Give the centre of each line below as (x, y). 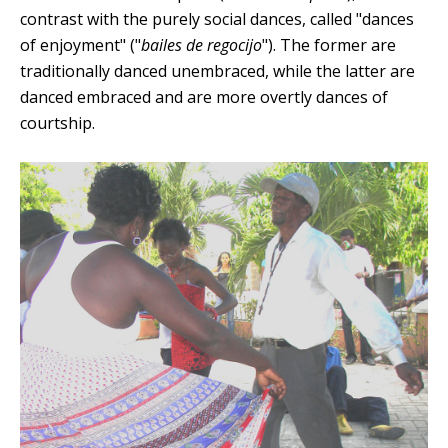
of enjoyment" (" (80, 44)
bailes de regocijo (201, 44)
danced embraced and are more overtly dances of (204, 96)
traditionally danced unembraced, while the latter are (217, 70)
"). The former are (329, 44)
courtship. (57, 122)
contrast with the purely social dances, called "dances (217, 18)
